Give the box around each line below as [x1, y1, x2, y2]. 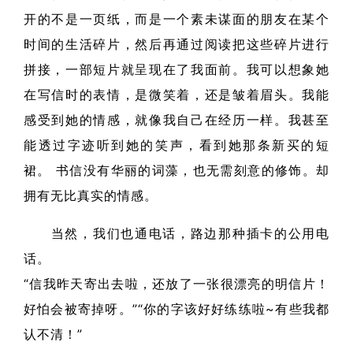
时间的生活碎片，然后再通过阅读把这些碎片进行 [24, 36, 329, 52]
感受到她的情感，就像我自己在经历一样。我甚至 [24, 112, 329, 128]
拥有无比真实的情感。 [24, 188, 158, 203]
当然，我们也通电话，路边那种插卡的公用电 [24, 225, 329, 241]
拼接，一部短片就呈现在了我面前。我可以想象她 [24, 61, 329, 77]
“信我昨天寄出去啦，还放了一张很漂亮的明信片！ [24, 276, 329, 292]
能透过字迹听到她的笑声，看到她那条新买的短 [24, 137, 329, 153]
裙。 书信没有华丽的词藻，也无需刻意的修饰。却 [24, 162, 329, 178]
